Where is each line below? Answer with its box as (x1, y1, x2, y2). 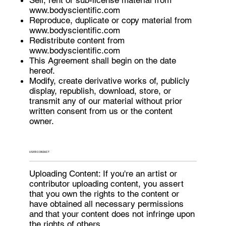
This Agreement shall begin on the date (29, 55, 177, 66)
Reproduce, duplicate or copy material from (29, 15, 192, 25)
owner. (29, 116, 54, 126)
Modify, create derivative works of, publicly (29, 75, 190, 86)
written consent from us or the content (29, 105, 173, 116)
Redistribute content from (29, 35, 125, 45)
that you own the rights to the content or (29, 188, 180, 199)
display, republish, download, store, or (29, 85, 172, 96)
